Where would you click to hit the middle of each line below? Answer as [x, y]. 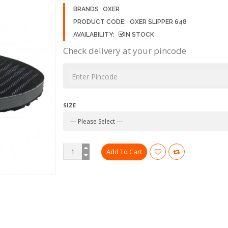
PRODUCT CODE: [100, 22]
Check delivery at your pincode [125, 51]
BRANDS [87, 9]
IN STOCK [139, 35]
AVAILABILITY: [94, 35]
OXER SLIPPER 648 [158, 22]
